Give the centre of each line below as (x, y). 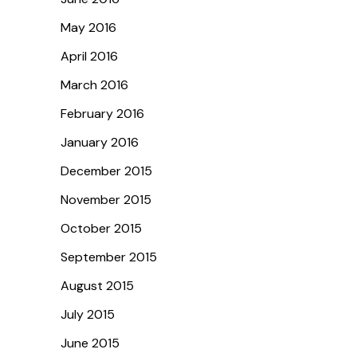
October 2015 (101, 228)
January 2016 (100, 142)
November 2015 (106, 199)
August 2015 (97, 285)
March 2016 (94, 84)
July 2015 (88, 314)
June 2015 (90, 343)
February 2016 (102, 113)
